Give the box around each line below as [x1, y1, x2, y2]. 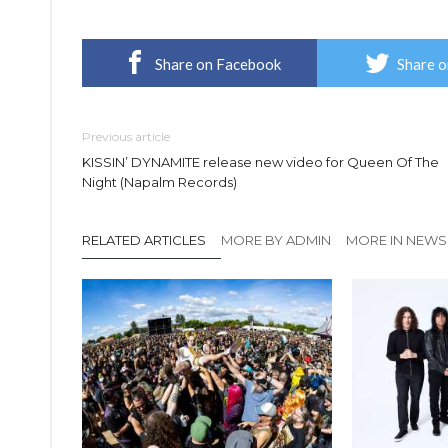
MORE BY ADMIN [221, 232, 331, 249]
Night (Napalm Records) [82, 174, 240, 191]
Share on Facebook [155, 55, 281, 74]
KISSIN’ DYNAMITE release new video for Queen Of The [82, 154, 439, 171]
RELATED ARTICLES [82, 232, 206, 249]
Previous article [82, 129, 170, 145]
